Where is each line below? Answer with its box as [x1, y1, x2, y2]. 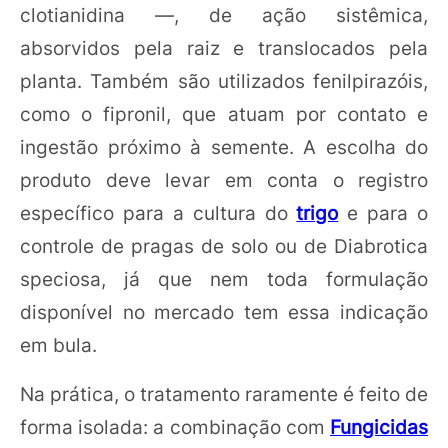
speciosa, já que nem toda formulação [20, 267, 428, 291]
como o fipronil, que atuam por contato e [20, 102, 428, 126]
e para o [338, 201, 428, 225]
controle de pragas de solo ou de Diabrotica [20, 234, 428, 258]
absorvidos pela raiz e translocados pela [20, 36, 428, 60]
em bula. [20, 333, 97, 357]
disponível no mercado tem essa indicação [20, 300, 428, 324]
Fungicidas [330, 415, 428, 439]
